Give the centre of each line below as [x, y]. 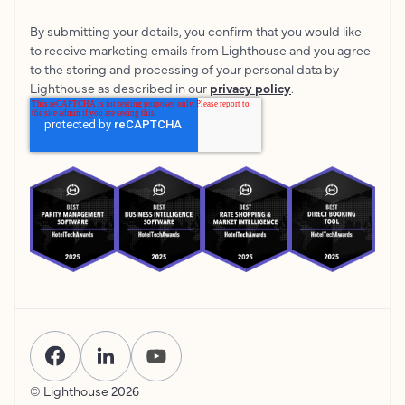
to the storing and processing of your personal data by [184, 68]
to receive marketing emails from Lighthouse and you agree [200, 49]
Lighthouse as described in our [120, 87]
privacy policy [250, 87]
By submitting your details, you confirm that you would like [196, 30]
